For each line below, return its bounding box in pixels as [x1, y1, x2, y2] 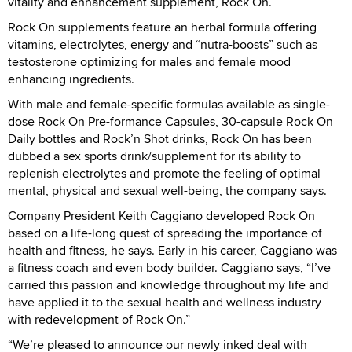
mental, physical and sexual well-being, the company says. [8, 181, 327, 200]
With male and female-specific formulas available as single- [8, 94, 330, 113]
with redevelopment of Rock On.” [8, 310, 190, 328]
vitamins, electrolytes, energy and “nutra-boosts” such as [8, 35, 317, 53]
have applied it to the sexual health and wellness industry [8, 292, 321, 311]
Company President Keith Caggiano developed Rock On [8, 206, 315, 225]
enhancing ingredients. [8, 69, 134, 88]
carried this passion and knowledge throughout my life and [8, 275, 329, 294]
